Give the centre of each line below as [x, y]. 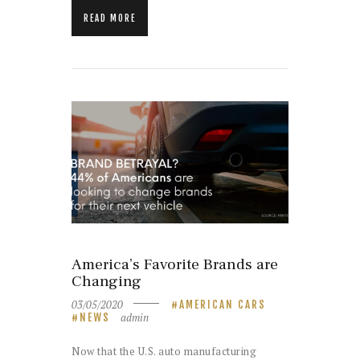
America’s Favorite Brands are [175, 265]
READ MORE [110, 18]
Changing [106, 282]
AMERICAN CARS [223, 304]
